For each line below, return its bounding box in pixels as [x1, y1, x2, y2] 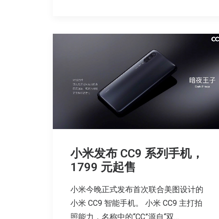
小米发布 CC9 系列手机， [70, 147, 203, 161]
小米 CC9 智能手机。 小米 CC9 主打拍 [70, 198, 202, 208]
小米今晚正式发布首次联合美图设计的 [70, 185, 203, 195]
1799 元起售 [70, 160, 136, 175]
